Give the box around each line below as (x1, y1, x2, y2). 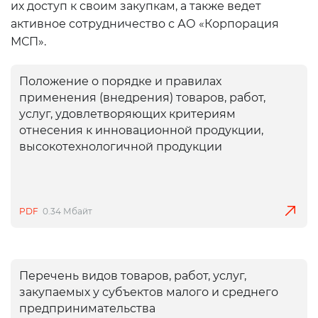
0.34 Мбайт (43, 206, 92, 216)
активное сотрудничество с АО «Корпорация (11, 17, 279, 31)
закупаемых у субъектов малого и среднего (19, 285, 278, 299)
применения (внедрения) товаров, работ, (19, 91, 265, 104)
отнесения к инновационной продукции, (19, 124, 263, 137)
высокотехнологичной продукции (19, 140, 222, 153)
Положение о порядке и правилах (19, 75, 221, 88)
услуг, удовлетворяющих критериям (19, 107, 236, 121)
